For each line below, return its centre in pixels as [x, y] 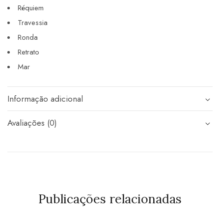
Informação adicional [45, 99]
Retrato [28, 52]
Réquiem [31, 8]
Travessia [33, 23]
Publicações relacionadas [110, 199]
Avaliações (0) [32, 123]
